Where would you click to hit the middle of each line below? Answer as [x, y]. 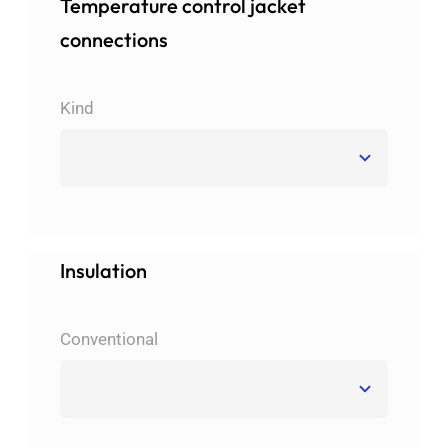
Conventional [108, 339]
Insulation [103, 271]
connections [113, 40]
